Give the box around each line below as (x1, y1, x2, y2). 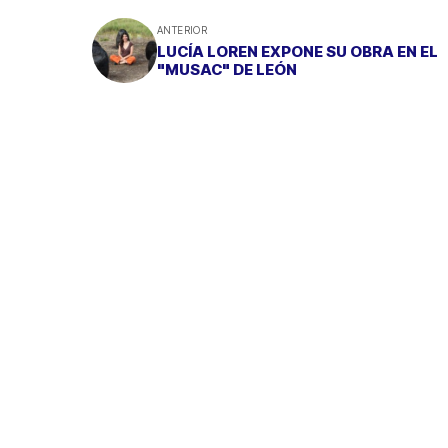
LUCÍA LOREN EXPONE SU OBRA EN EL (157, 41, 438, 61)
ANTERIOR (157, 23, 208, 36)
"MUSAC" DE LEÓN (157, 59, 297, 79)
